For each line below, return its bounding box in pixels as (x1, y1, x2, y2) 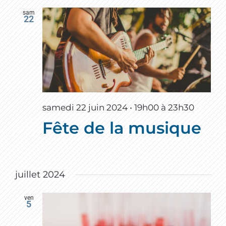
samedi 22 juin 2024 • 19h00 (42, 102, 159, 113)
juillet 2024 (15, 169, 65, 181)
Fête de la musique (42, 118, 201, 138)
